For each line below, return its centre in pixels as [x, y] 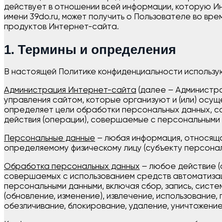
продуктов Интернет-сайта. [61, 27]
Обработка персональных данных [72, 166]
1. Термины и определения [90, 49]
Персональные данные [50, 138]
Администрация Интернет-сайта [70, 90]
